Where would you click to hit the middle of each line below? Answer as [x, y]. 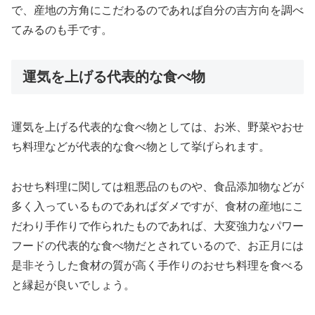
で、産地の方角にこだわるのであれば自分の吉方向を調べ [157, 10]
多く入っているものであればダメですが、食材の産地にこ [157, 206]
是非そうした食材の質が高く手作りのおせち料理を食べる [157, 265]
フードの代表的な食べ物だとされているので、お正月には [157, 245]
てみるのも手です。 [62, 30]
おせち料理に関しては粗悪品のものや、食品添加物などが [157, 186]
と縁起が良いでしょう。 [73, 285]
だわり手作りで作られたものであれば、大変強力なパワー [157, 226]
